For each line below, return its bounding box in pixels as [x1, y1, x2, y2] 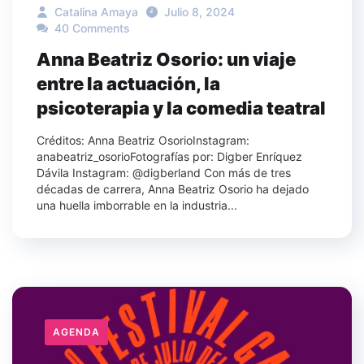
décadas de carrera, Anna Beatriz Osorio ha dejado [37, 182, 309, 197]
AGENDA [53, 326, 100, 339]
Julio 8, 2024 [164, 5, 235, 19]
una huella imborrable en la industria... [37, 198, 237, 213]
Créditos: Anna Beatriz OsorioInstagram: [37, 133, 249, 148]
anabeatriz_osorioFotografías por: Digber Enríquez [37, 149, 302, 164]
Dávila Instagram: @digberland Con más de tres [37, 166, 291, 180]
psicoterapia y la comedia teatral [37, 97, 326, 119]
